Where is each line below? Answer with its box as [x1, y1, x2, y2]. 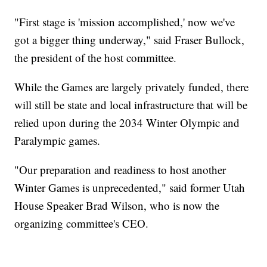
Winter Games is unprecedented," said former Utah [14, 180, 246, 195]
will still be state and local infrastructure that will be [14, 97, 248, 113]
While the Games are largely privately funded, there [14, 79, 249, 95]
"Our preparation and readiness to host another [14, 162, 226, 178]
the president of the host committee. [14, 50, 177, 66]
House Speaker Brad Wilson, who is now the [14, 198, 220, 213]
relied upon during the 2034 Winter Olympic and [14, 115, 240, 131]
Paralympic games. [14, 133, 101, 148]
